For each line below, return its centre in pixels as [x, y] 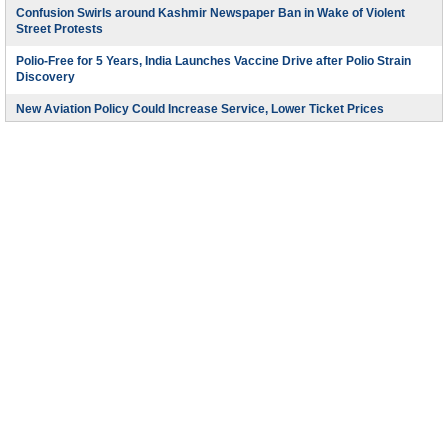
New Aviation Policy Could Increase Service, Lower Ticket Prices [200, 109]
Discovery [45, 80]
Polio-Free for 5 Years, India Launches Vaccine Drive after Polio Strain [213, 61]
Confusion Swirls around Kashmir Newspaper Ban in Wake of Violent [210, 13]
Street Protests [59, 32]
